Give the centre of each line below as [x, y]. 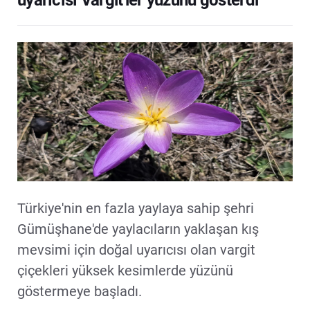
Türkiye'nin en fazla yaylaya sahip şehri [136, 208]
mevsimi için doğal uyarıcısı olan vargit [136, 249]
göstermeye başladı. [80, 291]
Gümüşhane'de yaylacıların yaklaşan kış [138, 229]
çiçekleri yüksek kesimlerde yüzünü [125, 270]
